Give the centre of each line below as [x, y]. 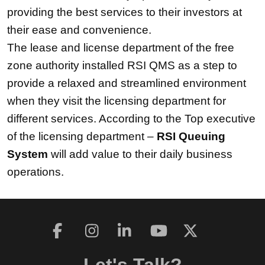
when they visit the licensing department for [117, 101]
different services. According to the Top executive [131, 119]
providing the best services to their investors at [125, 12]
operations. [35, 172]
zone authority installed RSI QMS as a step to [122, 65]
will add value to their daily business [140, 154]
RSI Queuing [191, 136]
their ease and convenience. [79, 30]
